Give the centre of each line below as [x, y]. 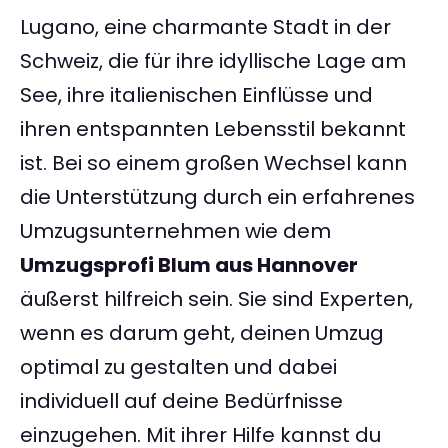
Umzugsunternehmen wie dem [175, 231]
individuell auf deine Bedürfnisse [181, 401]
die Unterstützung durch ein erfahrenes [217, 197]
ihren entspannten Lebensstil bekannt [213, 129]
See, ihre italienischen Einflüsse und [196, 95]
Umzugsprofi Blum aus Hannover [189, 265]
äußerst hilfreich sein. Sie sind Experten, [216, 299]
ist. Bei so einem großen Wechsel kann [213, 163]
